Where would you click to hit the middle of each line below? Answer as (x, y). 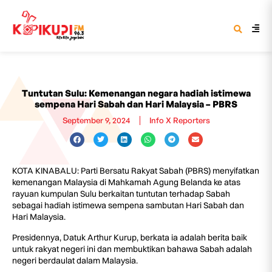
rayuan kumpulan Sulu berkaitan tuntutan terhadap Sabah (121, 194)
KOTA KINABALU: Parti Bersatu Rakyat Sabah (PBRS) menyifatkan (136, 171)
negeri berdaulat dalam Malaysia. (75, 260)
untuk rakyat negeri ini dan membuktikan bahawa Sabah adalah (132, 249)
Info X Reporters (179, 120)
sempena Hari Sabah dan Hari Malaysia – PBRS (136, 104)
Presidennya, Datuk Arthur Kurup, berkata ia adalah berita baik (130, 237)
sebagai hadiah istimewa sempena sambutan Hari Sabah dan (128, 205)
